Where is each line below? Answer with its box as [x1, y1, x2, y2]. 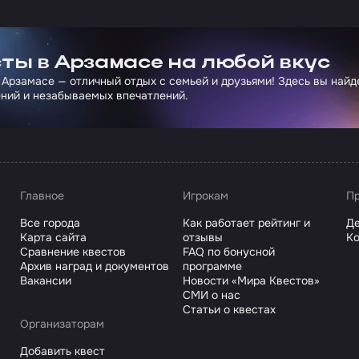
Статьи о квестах [183, 302, 276, 317]
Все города [19, 216, 80, 231]
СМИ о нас [183, 288, 241, 303]
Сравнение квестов [19, 244, 126, 260]
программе [183, 259, 243, 274]
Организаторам [19, 317, 104, 332]
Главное [19, 188, 64, 204]
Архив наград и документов [19, 259, 169, 274]
